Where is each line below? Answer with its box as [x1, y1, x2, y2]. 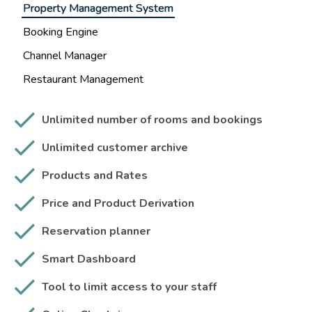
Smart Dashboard [42, 251, 136, 267]
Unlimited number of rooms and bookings [42, 112, 263, 128]
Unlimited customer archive [42, 140, 188, 156]
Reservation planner [42, 224, 150, 240]
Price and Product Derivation [42, 196, 194, 212]
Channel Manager [23, 48, 107, 64]
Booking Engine [23, 24, 98, 40]
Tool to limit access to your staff [42, 279, 217, 295]
